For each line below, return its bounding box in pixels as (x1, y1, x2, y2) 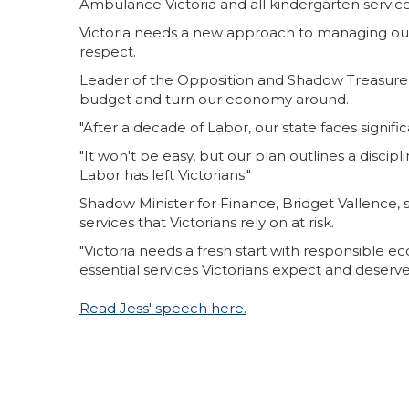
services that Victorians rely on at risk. (79, 214, 334, 231)
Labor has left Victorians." (79, 166, 251, 184)
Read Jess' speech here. (79, 299, 246, 317)
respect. (79, 43, 136, 60)
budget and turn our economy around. (79, 90, 349, 108)
